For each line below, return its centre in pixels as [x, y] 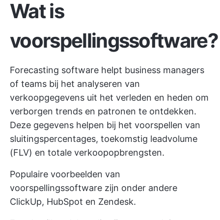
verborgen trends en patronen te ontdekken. [103, 111]
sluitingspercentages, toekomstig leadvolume [104, 139]
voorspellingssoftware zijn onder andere [94, 188]
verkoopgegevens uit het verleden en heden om [109, 97]
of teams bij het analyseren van [75, 84]
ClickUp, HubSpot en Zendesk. [73, 202]
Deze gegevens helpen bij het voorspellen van [105, 125]
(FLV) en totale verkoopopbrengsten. [87, 152]
